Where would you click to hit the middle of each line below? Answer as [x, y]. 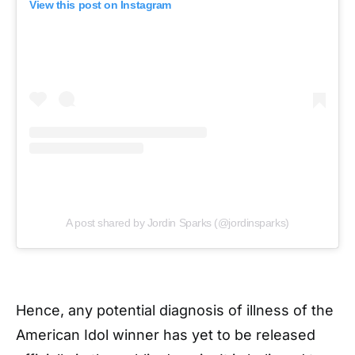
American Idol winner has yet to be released [166, 335]
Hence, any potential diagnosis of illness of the [175, 311]
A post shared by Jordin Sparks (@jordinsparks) [177, 223]
